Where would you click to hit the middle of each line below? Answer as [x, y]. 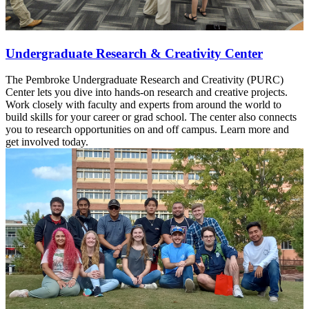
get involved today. [47, 142]
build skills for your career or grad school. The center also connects [151, 117]
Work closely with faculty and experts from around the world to [143, 105]
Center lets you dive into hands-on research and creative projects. [147, 92]
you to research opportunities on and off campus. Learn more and [147, 130]
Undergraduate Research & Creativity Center [134, 53]
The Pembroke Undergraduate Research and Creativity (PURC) [144, 80]
